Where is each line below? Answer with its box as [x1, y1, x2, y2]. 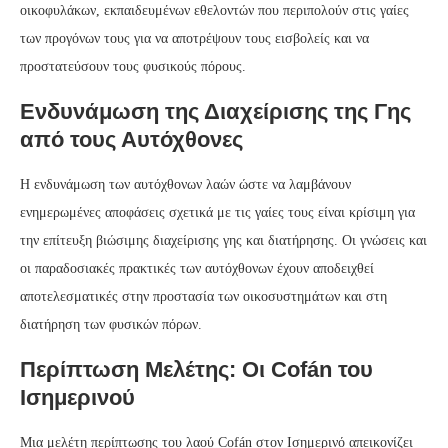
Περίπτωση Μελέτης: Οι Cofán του [20, 357, 373, 383]
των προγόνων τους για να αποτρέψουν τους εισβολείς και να [20, 31, 369, 47]
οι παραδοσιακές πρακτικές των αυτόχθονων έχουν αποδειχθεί [20, 261, 374, 277]
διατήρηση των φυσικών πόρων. [20, 317, 202, 333]
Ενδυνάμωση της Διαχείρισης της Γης [20, 99, 411, 125]
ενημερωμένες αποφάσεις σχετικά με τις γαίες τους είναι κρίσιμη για [20, 205, 415, 221]
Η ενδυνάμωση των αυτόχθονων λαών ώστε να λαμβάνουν [20, 177, 351, 193]
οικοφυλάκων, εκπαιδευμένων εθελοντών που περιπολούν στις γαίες [20, 3, 409, 19]
